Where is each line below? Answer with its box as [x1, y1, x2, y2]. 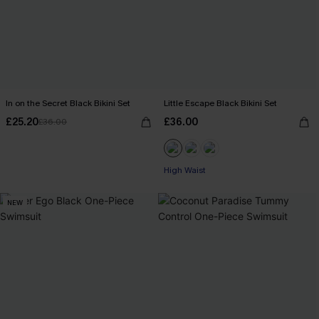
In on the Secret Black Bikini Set [6, 98, 130, 109]
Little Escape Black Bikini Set [164, 98, 277, 109]
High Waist [164, 164, 206, 176]
